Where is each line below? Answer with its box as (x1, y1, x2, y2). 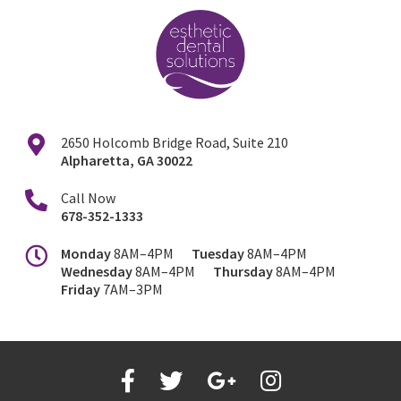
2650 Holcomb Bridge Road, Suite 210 (61, 132, 289, 151)
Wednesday (61, 261, 136, 280)
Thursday (213, 261, 277, 280)
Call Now (61, 188, 116, 207)
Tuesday (192, 243, 248, 262)
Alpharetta (61, 150, 131, 169)
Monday (61, 243, 115, 262)
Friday (61, 279, 104, 298)
